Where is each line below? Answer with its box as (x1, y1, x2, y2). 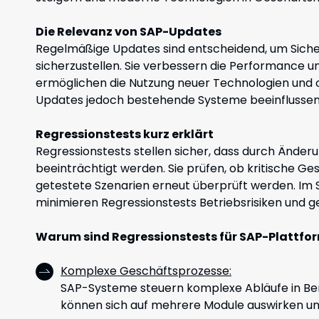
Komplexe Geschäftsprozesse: (61, 263, 231, 279)
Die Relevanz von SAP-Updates (36, 23, 221, 40)
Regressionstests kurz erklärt (36, 126, 214, 142)
